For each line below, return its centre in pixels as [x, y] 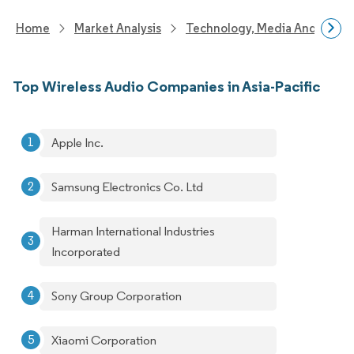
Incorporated [86, 252]
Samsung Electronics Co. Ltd [127, 187]
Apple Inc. [77, 143]
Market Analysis [118, 28]
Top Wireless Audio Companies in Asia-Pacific [166, 86]
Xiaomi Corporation [104, 340]
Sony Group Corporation [117, 296]
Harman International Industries [133, 231]
